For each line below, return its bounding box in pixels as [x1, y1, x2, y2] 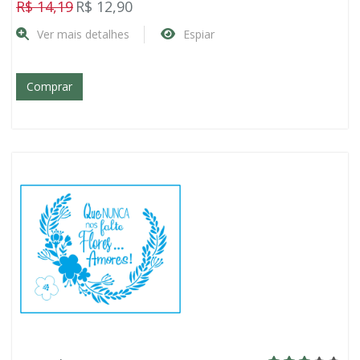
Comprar [27, 79, 72, 94]
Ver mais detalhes [37, 27, 129, 42]
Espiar [183, 27, 215, 42]
